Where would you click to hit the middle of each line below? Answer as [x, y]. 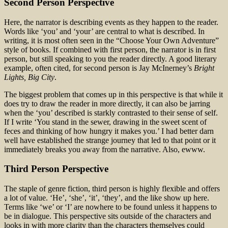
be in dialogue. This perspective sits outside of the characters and [108, 216]
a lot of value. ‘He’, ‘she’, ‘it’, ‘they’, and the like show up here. [107, 198]
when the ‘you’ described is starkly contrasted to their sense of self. [111, 112]
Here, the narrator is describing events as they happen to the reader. [111, 22]
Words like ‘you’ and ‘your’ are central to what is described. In [104, 31]
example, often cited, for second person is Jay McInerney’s [99, 68]
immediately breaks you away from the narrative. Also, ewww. [105, 149]
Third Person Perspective [56, 169]
